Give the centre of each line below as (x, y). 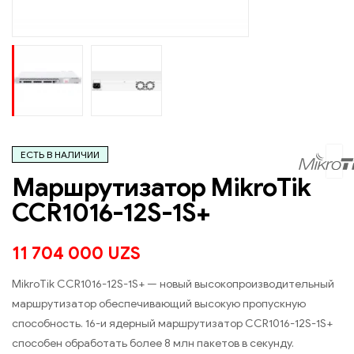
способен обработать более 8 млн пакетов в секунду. (153, 344)
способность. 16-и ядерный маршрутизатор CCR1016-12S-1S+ (172, 324)
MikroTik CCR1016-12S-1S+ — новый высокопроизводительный (173, 284)
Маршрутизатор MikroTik (161, 188)
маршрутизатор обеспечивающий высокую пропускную (159, 304)
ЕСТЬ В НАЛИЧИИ (60, 155)
